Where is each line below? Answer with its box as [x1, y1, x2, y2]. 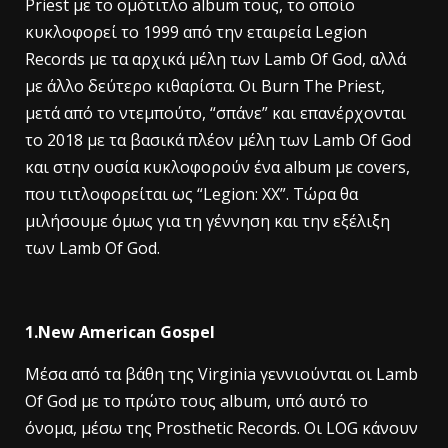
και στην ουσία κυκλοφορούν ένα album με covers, [25, 156, 410, 178]
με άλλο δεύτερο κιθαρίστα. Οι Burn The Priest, [25, 75, 385, 97]
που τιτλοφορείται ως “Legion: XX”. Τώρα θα [25, 183, 358, 205]
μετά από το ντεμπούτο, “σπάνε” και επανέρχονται [25, 102, 406, 124]
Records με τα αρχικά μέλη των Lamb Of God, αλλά [25, 48, 406, 70]
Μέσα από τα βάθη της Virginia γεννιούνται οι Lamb [25, 363, 418, 385]
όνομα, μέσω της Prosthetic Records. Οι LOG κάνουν [25, 417, 418, 439]
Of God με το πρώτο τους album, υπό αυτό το [25, 390, 368, 412]
